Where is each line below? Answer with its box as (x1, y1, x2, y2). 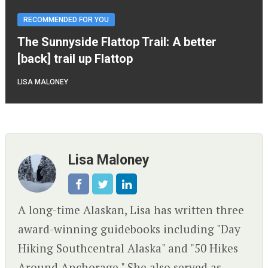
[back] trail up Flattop (17, 51, 133, 66)
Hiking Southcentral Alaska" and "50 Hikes (17, 240, 238, 256)
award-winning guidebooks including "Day (17, 221, 240, 237)
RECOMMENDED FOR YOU (23, 16, 109, 25)
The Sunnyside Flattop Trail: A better (17, 35, 217, 50)
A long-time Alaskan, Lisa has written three (17, 202, 244, 218)
